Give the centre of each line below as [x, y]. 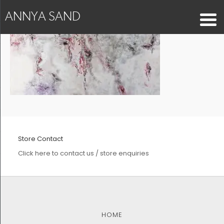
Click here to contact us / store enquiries [83, 153]
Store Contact [40, 138]
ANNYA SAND [43, 16]
